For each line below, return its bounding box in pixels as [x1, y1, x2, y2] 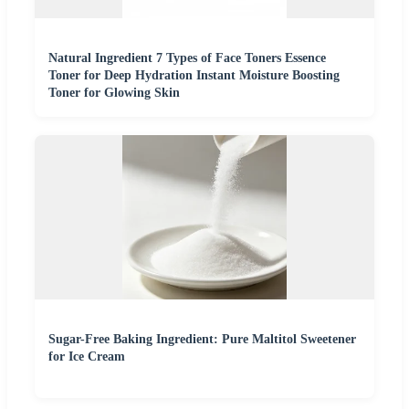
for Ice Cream [48, 349, 125, 363]
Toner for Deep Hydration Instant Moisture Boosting [48, 68, 340, 82]
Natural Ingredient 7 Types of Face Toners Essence [48, 50, 326, 65]
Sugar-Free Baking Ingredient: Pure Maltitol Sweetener [48, 331, 356, 346]
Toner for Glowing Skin [48, 85, 180, 100]
